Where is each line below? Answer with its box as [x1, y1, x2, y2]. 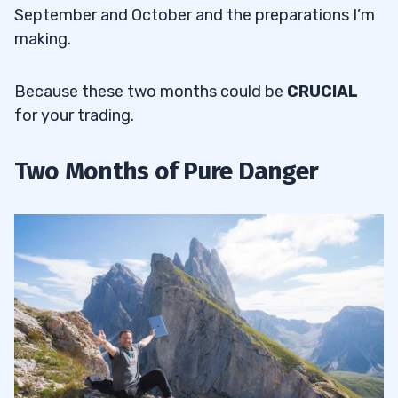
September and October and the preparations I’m [14, 4, 375, 25]
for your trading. [14, 105, 134, 125]
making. [14, 28, 71, 49]
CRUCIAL [287, 81, 358, 101]
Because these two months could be [14, 81, 287, 101]
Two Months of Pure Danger [14, 155, 318, 186]
